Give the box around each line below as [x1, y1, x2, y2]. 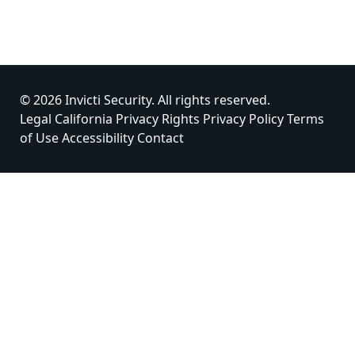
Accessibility [62, 129, 134, 147]
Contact [137, 129, 184, 147]
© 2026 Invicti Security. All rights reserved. [20, 91, 270, 109]
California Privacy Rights [55, 110, 200, 128]
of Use [20, 129, 59, 147]
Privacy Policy [203, 110, 284, 128]
